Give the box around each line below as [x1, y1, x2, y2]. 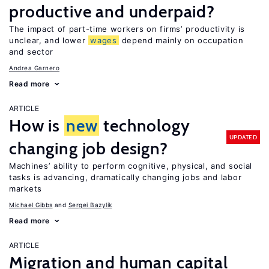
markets [9, 184, 42, 193]
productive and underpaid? [9, 1, 215, 22]
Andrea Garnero [9, 64, 59, 71]
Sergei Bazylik [68, 201, 112, 208]
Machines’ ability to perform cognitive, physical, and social [9, 161, 253, 171]
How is [9, 115, 64, 136]
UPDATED [229, 133, 257, 141]
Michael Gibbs [9, 201, 53, 208]
